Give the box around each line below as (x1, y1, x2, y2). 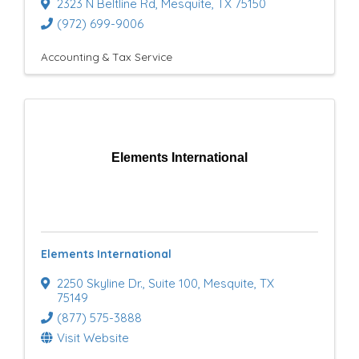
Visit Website (57, 330, 129, 345)
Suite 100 (148, 276, 198, 291)
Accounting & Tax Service (41, 50, 172, 63)
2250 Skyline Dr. (57, 276, 143, 291)
